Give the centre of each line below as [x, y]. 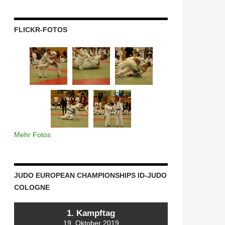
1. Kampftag [91, 213]
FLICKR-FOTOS [41, 29]
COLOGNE [32, 187]
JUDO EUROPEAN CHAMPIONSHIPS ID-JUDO [90, 175]
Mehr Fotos [32, 134]
